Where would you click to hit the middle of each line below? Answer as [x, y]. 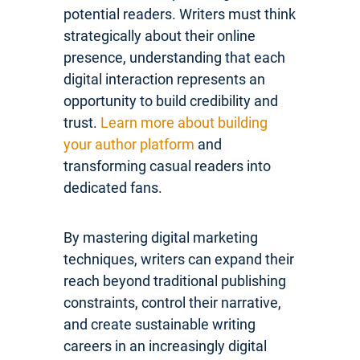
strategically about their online [160, 35]
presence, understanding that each [174, 57]
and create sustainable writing [160, 324]
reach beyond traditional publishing [175, 280]
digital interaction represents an [164, 79]
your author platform [129, 144]
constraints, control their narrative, [172, 302]
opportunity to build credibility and [171, 100]
